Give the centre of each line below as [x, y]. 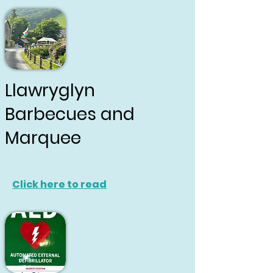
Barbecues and [70, 114]
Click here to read [59, 184]
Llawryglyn [50, 90]
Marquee [43, 138]
